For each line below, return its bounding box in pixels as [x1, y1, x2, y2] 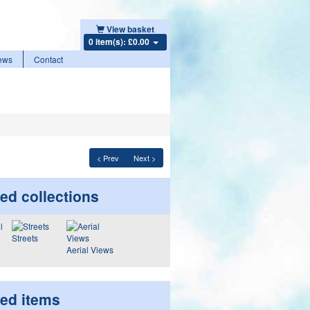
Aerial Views [66, 244, 113, 255]
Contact [34, 53, 63, 65]
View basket [106, 23, 154, 35]
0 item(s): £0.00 [88, 35, 152, 48]
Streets [11, 232, 38, 244]
